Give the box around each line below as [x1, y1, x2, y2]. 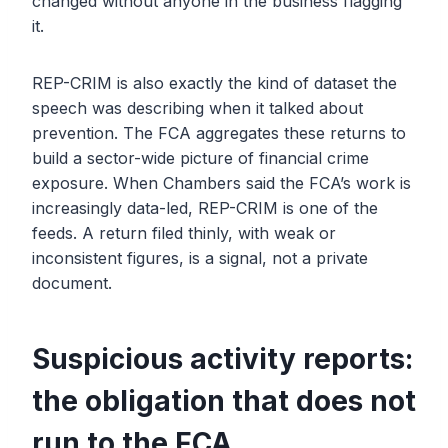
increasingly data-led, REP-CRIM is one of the [32, 198, 378, 219]
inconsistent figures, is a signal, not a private [32, 248, 368, 269]
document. [32, 273, 112, 294]
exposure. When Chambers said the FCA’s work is [32, 173, 411, 194]
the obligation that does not [32, 384, 416, 419]
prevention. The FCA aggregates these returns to [32, 123, 406, 144]
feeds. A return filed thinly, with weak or [32, 223, 336, 244]
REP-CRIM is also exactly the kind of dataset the [32, 73, 397, 94]
